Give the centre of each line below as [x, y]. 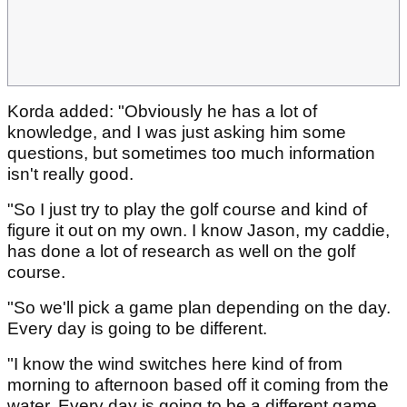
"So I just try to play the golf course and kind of [187, 210]
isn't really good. [73, 174]
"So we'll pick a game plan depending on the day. [199, 308]
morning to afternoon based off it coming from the [198, 385]
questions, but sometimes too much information [191, 154]
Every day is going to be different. [139, 329]
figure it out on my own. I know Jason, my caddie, [199, 231]
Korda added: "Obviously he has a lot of [162, 112]
